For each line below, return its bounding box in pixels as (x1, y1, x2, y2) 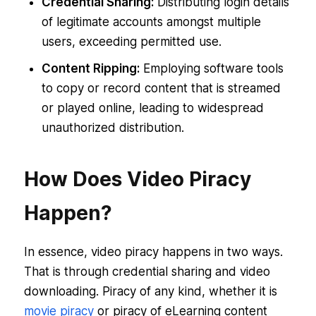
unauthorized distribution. (41, 121, 184, 135)
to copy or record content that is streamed (41, 81, 281, 96)
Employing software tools (139, 61, 284, 76)
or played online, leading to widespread (41, 101, 264, 116)
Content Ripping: (41, 61, 140, 76)
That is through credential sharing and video (23, 265, 270, 279)
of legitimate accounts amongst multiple (41, 15, 261, 30)
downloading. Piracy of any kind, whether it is (23, 284, 277, 299)
